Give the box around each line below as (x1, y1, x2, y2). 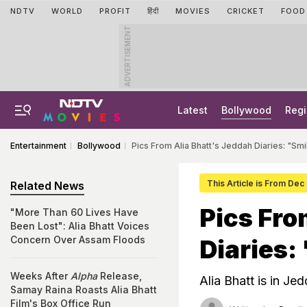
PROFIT (99, 6, 131, 16)
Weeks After (10, 270, 71, 282)
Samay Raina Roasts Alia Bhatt (10, 284, 157, 295)
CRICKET (227, 6, 265, 16)
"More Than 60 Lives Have (10, 206, 138, 218)
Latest (177, 104, 208, 116)
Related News (10, 179, 84, 193)
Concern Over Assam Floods (10, 234, 145, 245)
